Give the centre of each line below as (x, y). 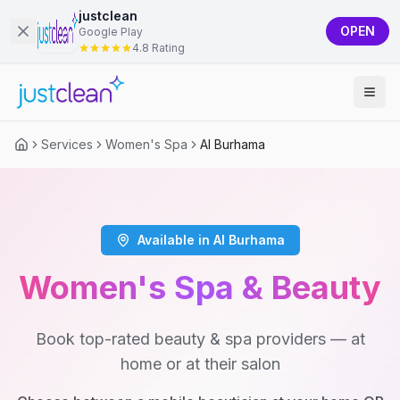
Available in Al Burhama (211, 240)
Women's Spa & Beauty (200, 287)
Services (67, 144)
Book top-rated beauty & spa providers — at (200, 339)
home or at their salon (200, 364)
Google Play (111, 32)
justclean (108, 16)
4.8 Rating (158, 48)
